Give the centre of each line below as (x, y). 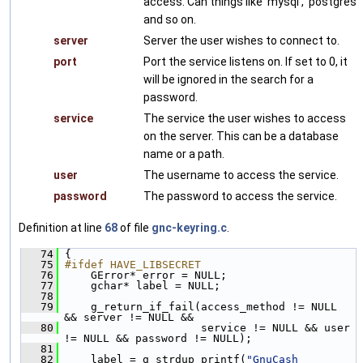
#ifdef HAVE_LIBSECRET (133, 264)
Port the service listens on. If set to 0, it (246, 61)
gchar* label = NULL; (139, 285)
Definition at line (62, 227)
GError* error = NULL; (143, 275)
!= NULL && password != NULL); (158, 338)
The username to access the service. (241, 175)
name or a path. (184, 154)
